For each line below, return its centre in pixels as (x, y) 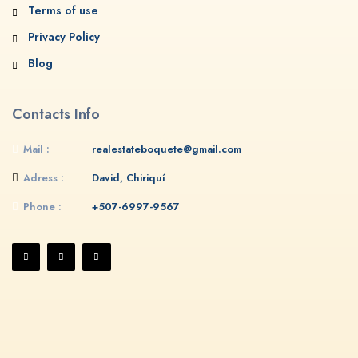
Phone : (42, 207)
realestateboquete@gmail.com (167, 149)
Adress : (44, 178)
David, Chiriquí (129, 178)
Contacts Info (56, 114)
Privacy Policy (64, 37)
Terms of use (63, 10)
